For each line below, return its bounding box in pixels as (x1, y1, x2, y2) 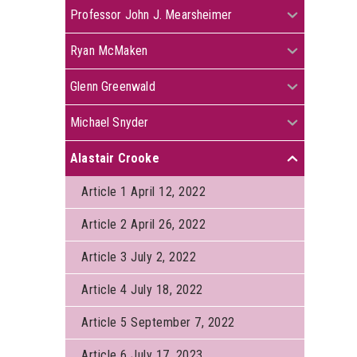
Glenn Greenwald (70, 79, 155, 94)
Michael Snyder (70, 115, 149, 130)
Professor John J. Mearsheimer (70, 7, 233, 22)
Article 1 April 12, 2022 (81, 184, 206, 199)
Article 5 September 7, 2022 (81, 315, 235, 330)
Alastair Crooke (70, 151, 159, 166)
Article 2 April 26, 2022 (81, 217, 206, 232)
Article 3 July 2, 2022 (81, 249, 196, 265)
